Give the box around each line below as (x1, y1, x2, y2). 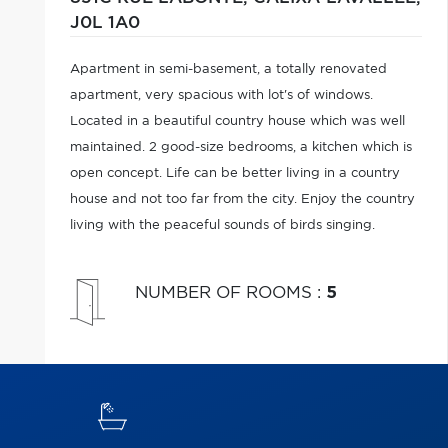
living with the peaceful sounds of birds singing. (69, 219, 375, 232)
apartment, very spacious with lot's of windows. (69, 89, 373, 102)
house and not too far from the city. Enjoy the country (69, 193, 415, 206)
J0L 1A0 (69, 15, 140, 31)
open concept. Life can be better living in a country (69, 167, 400, 180)
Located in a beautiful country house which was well (69, 115, 405, 128)
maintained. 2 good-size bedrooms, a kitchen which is (69, 141, 412, 154)
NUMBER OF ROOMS (134, 284, 317, 301)
